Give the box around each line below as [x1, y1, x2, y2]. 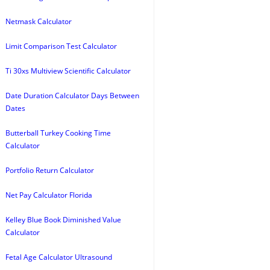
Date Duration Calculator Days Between [5, 90, 139, 101]
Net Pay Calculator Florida [5, 190, 92, 200]
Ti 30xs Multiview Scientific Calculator [5, 66, 131, 76]
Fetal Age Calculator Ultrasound [5, 252, 112, 262]
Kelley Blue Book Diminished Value [5, 215, 121, 225]
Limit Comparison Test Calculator [5, 41, 117, 51]
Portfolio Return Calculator [5, 165, 94, 175]
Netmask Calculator [5, 16, 72, 27]
